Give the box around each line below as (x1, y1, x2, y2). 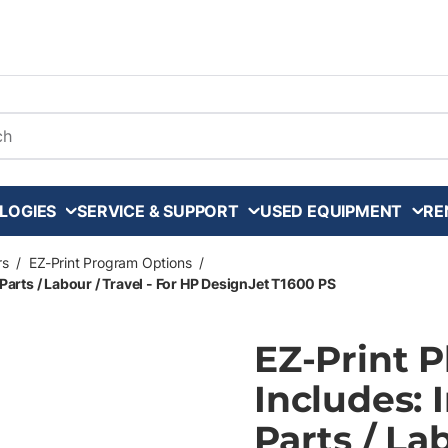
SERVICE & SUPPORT (77, 200, 239, 221)
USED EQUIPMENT (259, 200, 403, 221)
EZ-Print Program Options (29, 254, 192, 271)
